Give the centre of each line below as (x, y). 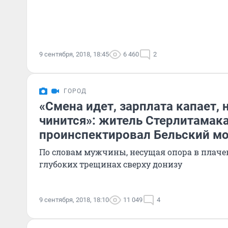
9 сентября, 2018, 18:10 (74, 200)
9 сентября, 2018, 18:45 (74, 54)
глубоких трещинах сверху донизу (111, 164)
